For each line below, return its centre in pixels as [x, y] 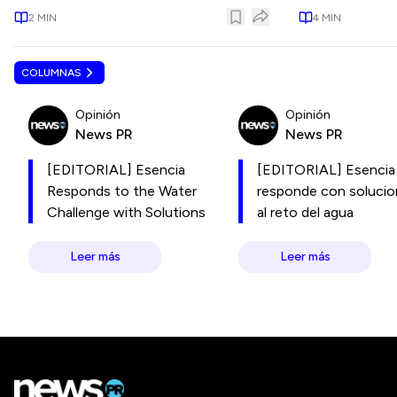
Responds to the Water [122, 191]
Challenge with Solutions [126, 212]
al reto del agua [305, 212]
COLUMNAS [51, 73]
